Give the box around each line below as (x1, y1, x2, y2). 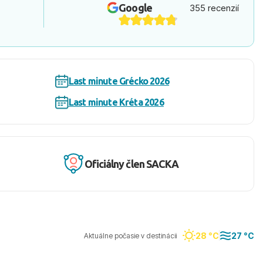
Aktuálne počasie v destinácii (84, 231, 177, 240)
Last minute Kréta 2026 (68, 97, 164, 107)
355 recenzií (190, 2, 239, 14)
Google (119, 1, 153, 14)
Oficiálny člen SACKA (84, 157, 179, 170)
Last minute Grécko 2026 (68, 76, 170, 86)
